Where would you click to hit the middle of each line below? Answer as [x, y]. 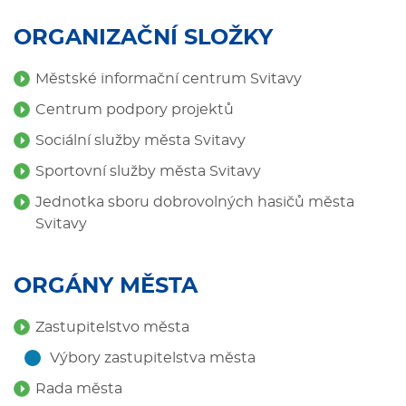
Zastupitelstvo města [112, 327]
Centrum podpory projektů [135, 110]
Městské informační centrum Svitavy [169, 79]
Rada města [79, 389]
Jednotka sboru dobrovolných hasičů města [195, 202]
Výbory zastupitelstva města [153, 358]
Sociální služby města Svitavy [140, 140]
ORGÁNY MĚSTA [106, 286]
